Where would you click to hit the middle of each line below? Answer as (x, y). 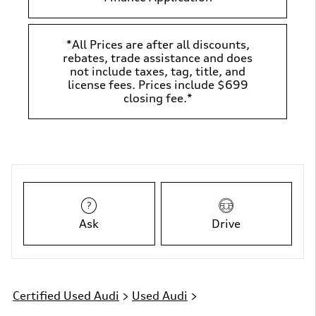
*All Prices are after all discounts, (158, 44)
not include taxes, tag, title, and (158, 71)
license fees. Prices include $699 (158, 84)
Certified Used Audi (66, 295)
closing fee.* (158, 98)
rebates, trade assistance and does (158, 57)
